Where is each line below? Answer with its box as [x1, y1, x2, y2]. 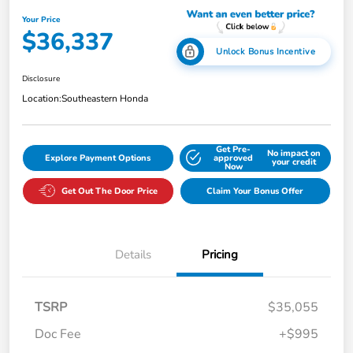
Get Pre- [216, 143, 251, 155]
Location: [22, 91, 61, 105]
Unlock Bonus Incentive [216, 45, 315, 58]
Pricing [202, 246, 238, 262]
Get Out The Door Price [61, 184, 158, 197]
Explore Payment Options [45, 151, 151, 164]
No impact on [266, 147, 321, 160]
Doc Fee [35, 325, 81, 343]
